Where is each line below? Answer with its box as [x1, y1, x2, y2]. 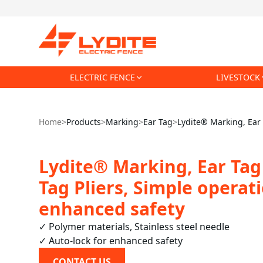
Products [66, 116, 101, 128]
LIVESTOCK [216, 72, 261, 83]
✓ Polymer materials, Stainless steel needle [38, 220, 230, 234]
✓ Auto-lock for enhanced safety [38, 234, 183, 248]
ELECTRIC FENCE [69, 72, 135, 83]
